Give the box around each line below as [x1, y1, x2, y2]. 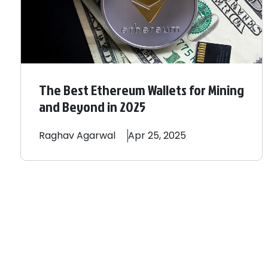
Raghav [39, 129, 74, 143]
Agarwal [77, 129, 115, 143]
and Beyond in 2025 [39, 96, 145, 117]
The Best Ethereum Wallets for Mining [39, 80, 244, 100]
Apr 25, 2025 [128, 129, 186, 143]
